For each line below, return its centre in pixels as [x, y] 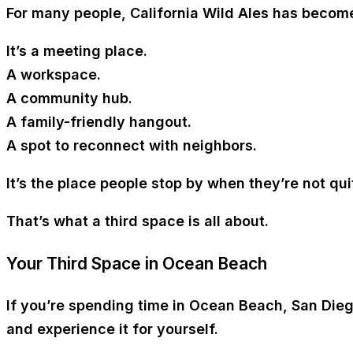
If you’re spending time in [98, 305]
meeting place [93, 50]
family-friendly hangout [104, 121]
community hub [74, 98]
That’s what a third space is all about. [137, 221]
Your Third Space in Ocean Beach [137, 263]
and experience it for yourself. [112, 329]
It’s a [25, 50]
